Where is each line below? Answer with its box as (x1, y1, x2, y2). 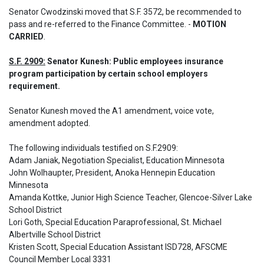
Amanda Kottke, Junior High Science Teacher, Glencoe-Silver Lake (9, 193, 252, 202)
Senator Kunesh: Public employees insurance (45, 57, 223, 66)
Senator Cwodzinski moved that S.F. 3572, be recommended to (9, 7, 242, 16)
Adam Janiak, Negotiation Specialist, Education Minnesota (9, 156, 226, 165)
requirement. (9, 81, 60, 91)
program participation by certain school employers (9, 69, 208, 78)
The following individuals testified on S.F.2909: (9, 143, 180, 153)
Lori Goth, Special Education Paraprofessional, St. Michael (9, 217, 222, 227)
